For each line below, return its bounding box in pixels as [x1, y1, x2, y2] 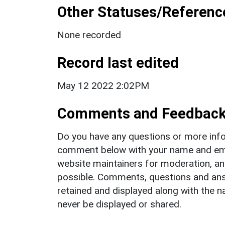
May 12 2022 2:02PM [57, 79, 149, 91]
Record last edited [57, 54, 179, 71]
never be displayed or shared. [57, 198, 181, 210]
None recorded [57, 29, 121, 41]
